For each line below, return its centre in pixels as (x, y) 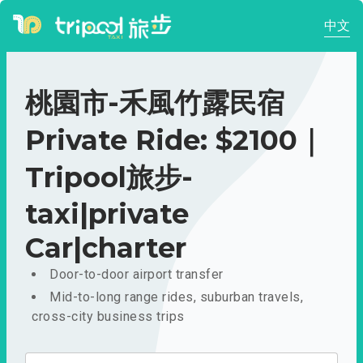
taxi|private (107, 214)
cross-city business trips (108, 316)
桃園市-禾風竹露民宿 (155, 103)
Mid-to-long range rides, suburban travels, (176, 297)
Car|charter (106, 248)
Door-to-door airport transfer (137, 274)
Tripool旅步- (109, 177)
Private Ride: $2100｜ (175, 140)
